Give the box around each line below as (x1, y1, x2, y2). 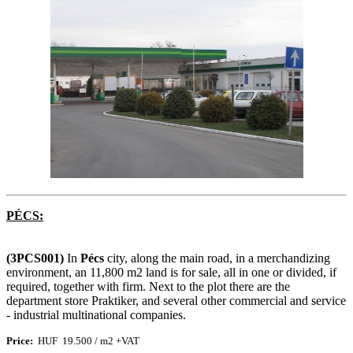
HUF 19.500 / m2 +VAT (33, 335, 139, 347)
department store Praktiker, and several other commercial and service (6, 294, 346, 308)
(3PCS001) (6, 251, 64, 266)
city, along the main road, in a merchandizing (104, 251, 330, 266)
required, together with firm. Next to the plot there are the (6, 280, 290, 294)
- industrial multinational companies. (6, 308, 186, 322)
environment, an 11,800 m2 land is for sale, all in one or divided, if (6, 266, 336, 280)
